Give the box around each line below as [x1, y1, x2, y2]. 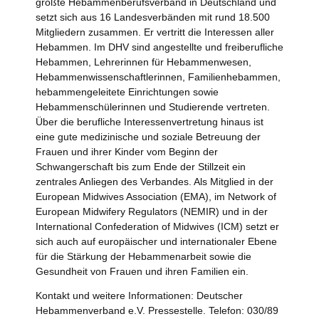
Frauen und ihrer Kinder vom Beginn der [36, 146, 218, 158]
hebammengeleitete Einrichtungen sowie [36, 86, 219, 98]
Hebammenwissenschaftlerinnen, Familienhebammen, [36, 71, 281, 83]
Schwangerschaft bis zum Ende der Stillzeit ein [36, 161, 246, 173]
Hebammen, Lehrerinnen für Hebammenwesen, [36, 56, 251, 68]
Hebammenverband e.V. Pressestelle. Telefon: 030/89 [36, 305, 278, 317]
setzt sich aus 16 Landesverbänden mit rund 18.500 [36, 11, 270, 23]
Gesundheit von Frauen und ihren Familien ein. [36, 266, 249, 278]
